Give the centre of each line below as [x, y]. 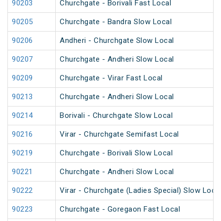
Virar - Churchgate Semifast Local [119, 134]
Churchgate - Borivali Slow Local [116, 153]
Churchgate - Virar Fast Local [111, 78]
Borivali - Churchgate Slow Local [116, 116]
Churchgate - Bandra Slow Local [116, 22]
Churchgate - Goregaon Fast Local [120, 209]
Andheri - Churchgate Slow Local [117, 41]
